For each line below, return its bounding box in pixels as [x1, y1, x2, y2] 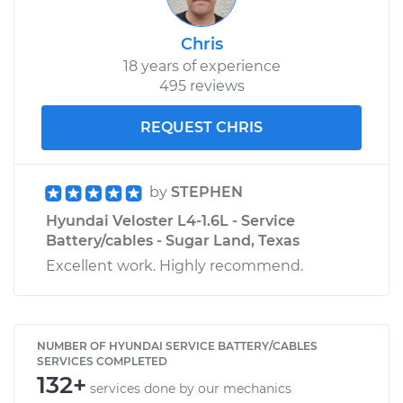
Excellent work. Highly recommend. [46, 256, 303, 274]
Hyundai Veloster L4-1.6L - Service [46, 211, 295, 229]
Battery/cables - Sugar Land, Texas [46, 231, 300, 249]
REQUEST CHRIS [140, 118, 263, 136]
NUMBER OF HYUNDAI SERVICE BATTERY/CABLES [37, 338, 318, 353]
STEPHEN [171, 183, 243, 201]
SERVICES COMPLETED [37, 354, 167, 368]
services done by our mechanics [90, 380, 291, 397]
